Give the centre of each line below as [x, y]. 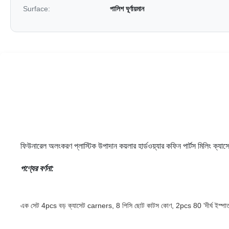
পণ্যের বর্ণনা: [37, 168]
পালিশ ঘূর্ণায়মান [127, 9]
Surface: [37, 9]
